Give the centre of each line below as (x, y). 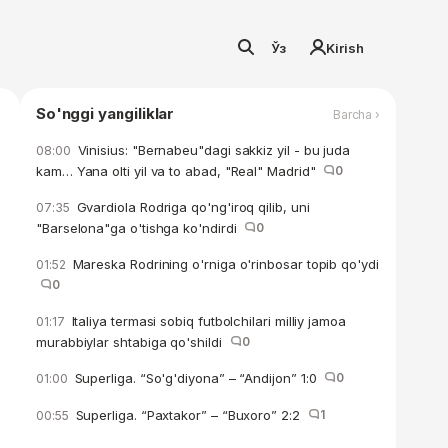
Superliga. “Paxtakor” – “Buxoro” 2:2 (189, 415)
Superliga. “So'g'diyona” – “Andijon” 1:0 (197, 378)
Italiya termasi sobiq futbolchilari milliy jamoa (206, 321)
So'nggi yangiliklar (105, 113)
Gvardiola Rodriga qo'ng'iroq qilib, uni (191, 207)
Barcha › (356, 114)
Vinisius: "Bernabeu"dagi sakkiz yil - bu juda (212, 150)
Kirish (345, 48)
